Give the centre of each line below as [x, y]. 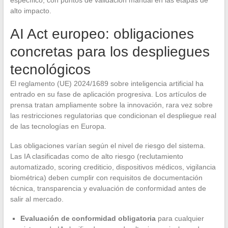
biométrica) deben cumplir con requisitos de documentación [106, 178]
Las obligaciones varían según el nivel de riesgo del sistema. [108, 146]
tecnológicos [50, 70]
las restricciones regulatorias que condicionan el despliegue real [113, 116]
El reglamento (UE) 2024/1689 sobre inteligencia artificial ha [107, 84]
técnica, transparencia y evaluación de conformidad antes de [108, 189]
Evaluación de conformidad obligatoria [88, 219]
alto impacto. [31, 11]
